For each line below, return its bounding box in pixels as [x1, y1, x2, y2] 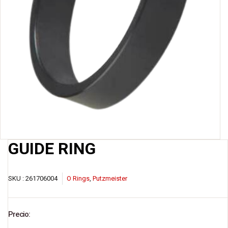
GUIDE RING [8, 139, 96, 159]
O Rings [67, 174, 90, 182]
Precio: [8, 210, 31, 219]
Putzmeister [93, 174, 127, 182]
